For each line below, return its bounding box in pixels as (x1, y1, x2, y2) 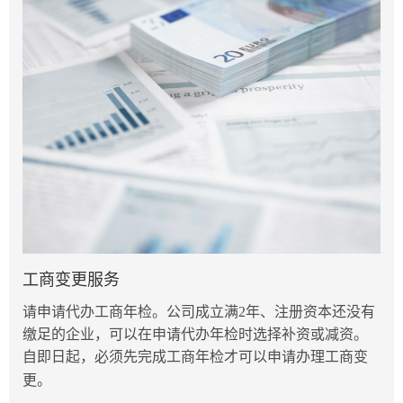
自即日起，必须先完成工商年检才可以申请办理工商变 (22, 348, 368, 364)
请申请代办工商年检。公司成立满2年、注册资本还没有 (22, 303, 375, 319)
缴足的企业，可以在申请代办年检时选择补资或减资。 (22, 326, 368, 342)
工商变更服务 (22, 270, 120, 289)
